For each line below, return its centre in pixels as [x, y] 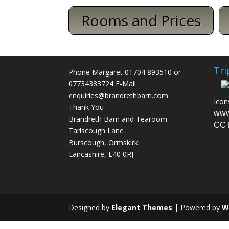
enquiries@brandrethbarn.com [119, 96]
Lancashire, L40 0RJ [101, 154]
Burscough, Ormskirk [104, 143]
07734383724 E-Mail [102, 84]
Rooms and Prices [141, 21]
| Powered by [197, 207]
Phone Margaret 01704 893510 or [125, 72]
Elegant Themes [142, 207]
